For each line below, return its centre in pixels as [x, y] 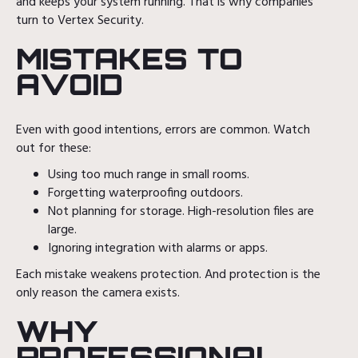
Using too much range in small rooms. [149, 175]
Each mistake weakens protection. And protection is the [168, 274]
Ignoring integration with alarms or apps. [158, 248]
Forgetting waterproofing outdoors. [145, 193]
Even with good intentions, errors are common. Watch [163, 130]
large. [62, 230]
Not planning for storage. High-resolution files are [181, 211]
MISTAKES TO [129, 58]
